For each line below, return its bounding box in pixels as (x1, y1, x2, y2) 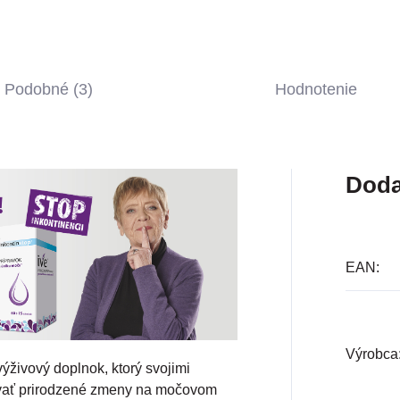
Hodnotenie (274, 80, 357, 99)
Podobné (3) (4, 80, 94, 99)
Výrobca (345, 346, 398, 362)
